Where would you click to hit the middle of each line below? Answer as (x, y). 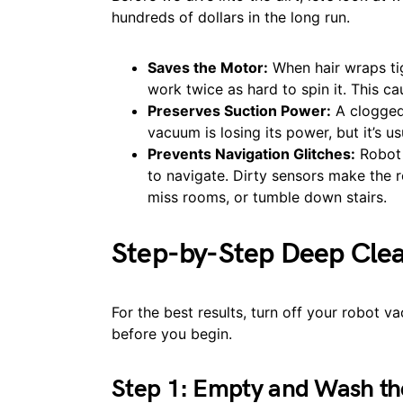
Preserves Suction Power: (239, 111)
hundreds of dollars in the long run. (231, 17)
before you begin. (172, 334)
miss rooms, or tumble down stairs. (267, 197)
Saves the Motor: (208, 67)
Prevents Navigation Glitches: (251, 154)
